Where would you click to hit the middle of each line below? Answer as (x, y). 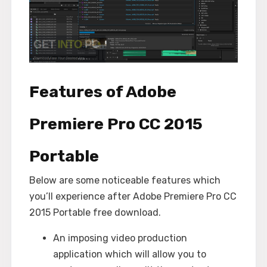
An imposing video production (120, 238)
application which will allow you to (130, 254)
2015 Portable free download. (95, 213)
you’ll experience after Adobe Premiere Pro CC (133, 197)
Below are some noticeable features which (125, 181)
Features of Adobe (103, 92)
